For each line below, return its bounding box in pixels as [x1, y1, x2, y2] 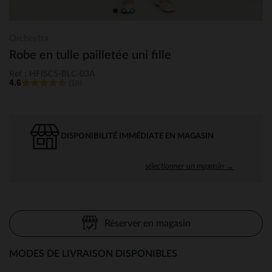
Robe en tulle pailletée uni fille [9, 49, 171, 61]
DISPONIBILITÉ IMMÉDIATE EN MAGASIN [61, 132, 214, 140]
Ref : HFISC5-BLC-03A [9, 69, 95, 78]
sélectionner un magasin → [145, 160, 234, 171]
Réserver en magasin [104, 218, 191, 228]
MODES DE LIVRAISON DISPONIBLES [9, 248, 177, 259]
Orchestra [9, 34, 48, 43]
